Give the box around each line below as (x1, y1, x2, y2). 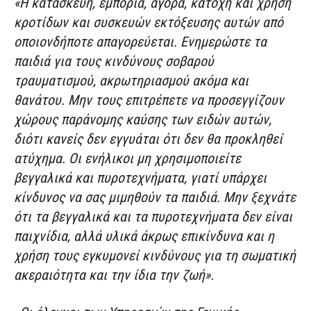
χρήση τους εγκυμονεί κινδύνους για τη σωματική (14, 247, 296, 264)
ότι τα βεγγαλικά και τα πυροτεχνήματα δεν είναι (14, 208, 292, 226)
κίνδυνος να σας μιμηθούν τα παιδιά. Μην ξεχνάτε (14, 189, 296, 206)
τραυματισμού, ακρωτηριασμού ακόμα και (14, 72, 249, 90)
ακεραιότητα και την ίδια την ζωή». (14, 267, 214, 284)
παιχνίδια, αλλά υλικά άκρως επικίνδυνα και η (14, 228, 274, 245)
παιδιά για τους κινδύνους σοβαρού (14, 53, 214, 70)
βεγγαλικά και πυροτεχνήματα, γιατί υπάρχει (14, 169, 267, 187)
